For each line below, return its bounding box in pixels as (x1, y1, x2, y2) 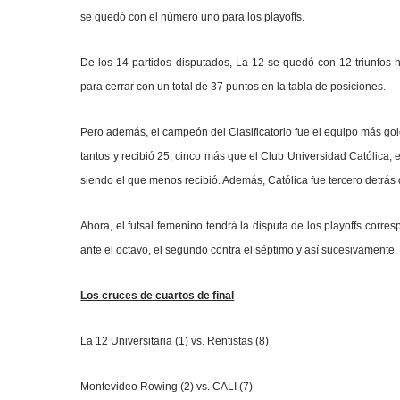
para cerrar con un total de (80, 80, 212, 93)
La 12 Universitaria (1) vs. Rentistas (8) (80, 335, 270, 347)
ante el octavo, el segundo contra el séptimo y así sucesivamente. (80, 244, 398, 256)
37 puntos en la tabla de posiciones (211, 80, 384, 93)
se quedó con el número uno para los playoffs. (80, 11, 305, 23)
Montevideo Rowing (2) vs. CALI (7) (80, 380, 254, 393)
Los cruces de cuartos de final (80, 289, 235, 302)
